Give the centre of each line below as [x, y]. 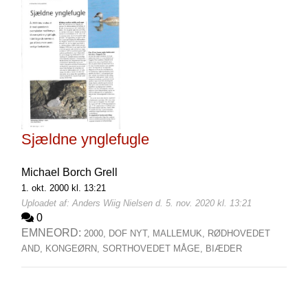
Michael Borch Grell [69, 172]
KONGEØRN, [74, 249]
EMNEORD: [52, 233]
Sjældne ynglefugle [85, 139]
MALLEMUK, [180, 233]
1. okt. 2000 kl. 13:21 [63, 188]
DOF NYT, [130, 233]
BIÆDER [223, 249]
